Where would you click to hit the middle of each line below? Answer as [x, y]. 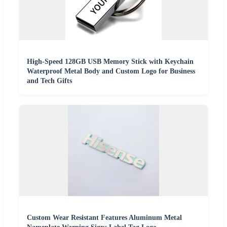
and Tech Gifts [49, 81]
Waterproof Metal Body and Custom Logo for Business [111, 71]
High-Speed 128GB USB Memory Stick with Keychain [110, 62]
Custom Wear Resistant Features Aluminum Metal [104, 218]
